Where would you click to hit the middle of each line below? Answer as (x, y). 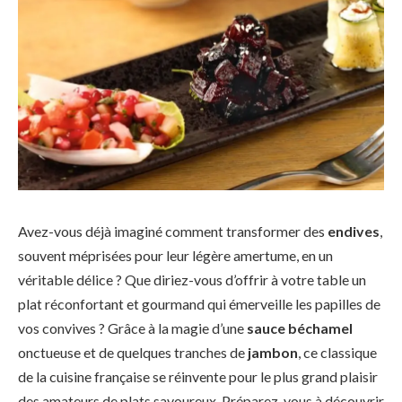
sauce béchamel (300, 328)
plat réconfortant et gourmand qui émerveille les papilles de (199, 303)
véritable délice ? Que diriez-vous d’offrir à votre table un (192, 279)
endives (354, 231)
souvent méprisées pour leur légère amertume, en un (175, 255)
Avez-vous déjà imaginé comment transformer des (173, 231)
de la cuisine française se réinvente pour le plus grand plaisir (198, 376)
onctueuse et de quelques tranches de (133, 352)
